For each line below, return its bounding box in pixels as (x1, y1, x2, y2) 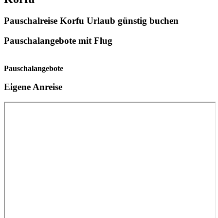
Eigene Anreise (4, 82, 62, 92)
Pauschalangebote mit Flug (4, 35, 112, 46)
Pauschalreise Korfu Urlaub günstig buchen (4, 16, 179, 26)
